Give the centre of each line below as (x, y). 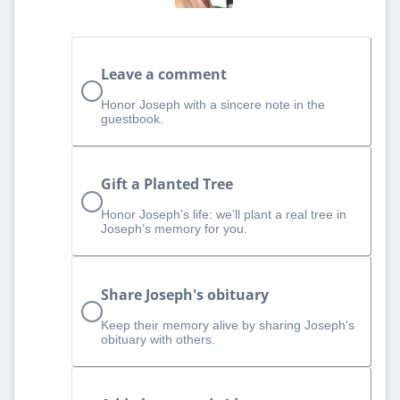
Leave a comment (164, 75)
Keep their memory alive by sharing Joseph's (228, 325)
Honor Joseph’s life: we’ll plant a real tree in (224, 215)
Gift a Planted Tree (167, 184)
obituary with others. (158, 339)
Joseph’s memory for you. (174, 229)
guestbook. (132, 119)
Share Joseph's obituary (185, 294)
